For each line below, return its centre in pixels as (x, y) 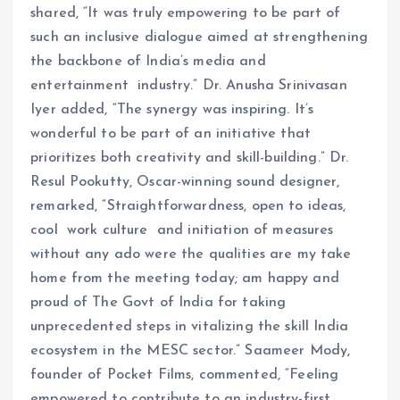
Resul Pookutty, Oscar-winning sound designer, (185, 183)
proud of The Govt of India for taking (158, 303)
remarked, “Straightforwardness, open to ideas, (188, 207)
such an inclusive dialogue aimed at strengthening (199, 38)
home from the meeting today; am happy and (185, 279)
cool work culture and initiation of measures (182, 231)
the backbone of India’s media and (148, 62)
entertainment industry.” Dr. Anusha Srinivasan (189, 86)
